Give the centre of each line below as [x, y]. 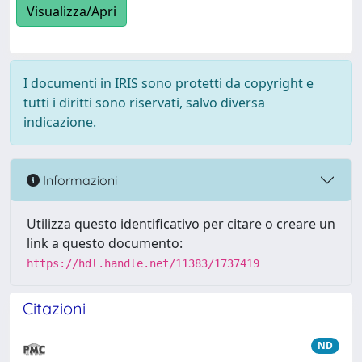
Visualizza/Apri [72, 12]
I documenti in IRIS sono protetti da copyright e [168, 83]
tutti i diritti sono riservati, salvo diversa [144, 103]
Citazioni [54, 308]
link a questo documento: [105, 243]
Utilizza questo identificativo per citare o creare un [181, 224]
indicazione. [60, 122]
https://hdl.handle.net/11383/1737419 [143, 263]
